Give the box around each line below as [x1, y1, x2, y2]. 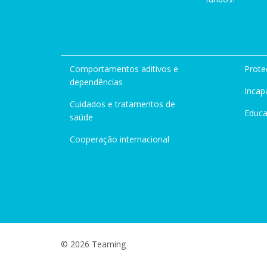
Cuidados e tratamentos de [70, 98, 175, 110]
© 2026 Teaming [61, 238, 126, 250]
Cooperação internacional [70, 133, 169, 145]
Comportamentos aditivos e [70, 63, 178, 74]
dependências [70, 76, 123, 88]
